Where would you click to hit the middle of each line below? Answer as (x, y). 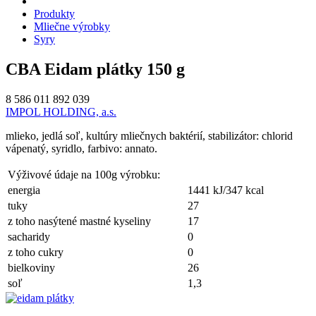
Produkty (54, 13)
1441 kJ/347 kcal (226, 190)
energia (24, 190)
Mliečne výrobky (72, 26)
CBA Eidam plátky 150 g (95, 69)
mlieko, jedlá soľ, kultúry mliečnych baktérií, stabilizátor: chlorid (149, 135)
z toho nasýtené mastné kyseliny (79, 221)
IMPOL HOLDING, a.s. (61, 111)
